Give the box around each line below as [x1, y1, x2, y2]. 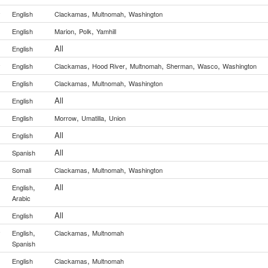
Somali [12, 165, 31, 175]
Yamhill [96, 26, 116, 36]
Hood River [92, 61, 125, 71]
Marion [54, 26, 74, 36]
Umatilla [81, 113, 104, 123]
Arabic [12, 193, 31, 203]
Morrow [54, 113, 77, 123]
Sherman [166, 61, 193, 71]
